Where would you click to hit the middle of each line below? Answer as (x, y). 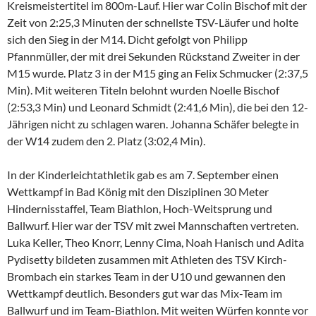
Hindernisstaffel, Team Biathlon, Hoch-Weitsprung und (140, 208)
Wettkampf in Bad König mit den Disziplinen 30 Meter (138, 191)
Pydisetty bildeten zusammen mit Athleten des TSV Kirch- (147, 259)
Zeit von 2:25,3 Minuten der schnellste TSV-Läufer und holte (153, 22)
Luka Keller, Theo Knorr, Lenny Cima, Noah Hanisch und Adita (156, 242)
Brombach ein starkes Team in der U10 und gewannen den (146, 276)
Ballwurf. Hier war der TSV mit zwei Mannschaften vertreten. (153, 225)
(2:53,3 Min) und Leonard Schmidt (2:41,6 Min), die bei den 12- (158, 107)
